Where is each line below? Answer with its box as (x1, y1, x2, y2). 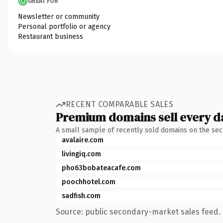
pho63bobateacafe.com (62, 163, 141, 172)
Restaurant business (18, 32, 83, 41)
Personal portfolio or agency (18, 22, 111, 31)
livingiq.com (62, 149, 101, 158)
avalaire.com (62, 135, 104, 144)
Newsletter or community (18, 12, 100, 21)
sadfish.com (62, 191, 101, 200)
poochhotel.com (62, 177, 115, 186)
